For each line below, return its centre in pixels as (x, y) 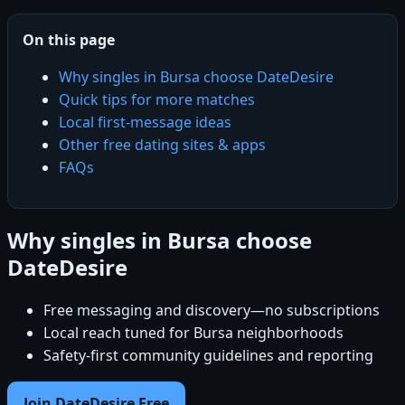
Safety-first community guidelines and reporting (208, 355)
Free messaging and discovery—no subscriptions (212, 310)
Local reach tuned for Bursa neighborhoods (193, 332)
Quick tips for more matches (157, 99)
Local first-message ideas (145, 122)
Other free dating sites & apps (162, 144)
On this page (69, 39)
